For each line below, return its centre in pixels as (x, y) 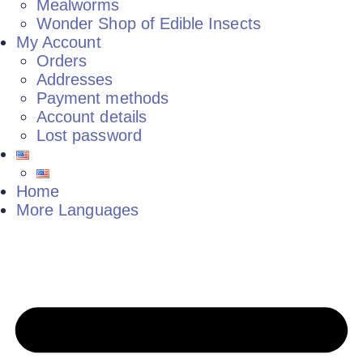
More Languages (77, 210)
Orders (62, 61)
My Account (59, 42)
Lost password (89, 135)
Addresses (75, 79)
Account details (92, 117)
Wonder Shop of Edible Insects (149, 23)
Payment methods (102, 98)
